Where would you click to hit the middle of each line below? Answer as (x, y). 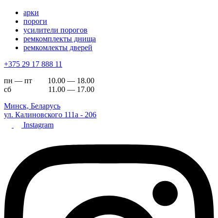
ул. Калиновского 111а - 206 (50, 115)
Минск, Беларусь (32, 106)
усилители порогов (55, 30)
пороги (35, 21)
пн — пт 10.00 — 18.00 (49, 81)
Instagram (38, 125)
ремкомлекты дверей (58, 47)
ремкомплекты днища (60, 39)
